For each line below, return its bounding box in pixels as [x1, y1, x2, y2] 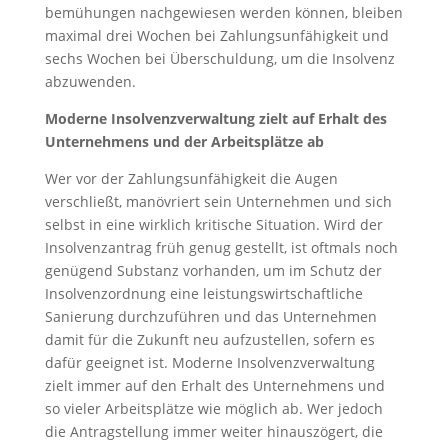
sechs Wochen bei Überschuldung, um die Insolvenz [44, 48, 395, 68]
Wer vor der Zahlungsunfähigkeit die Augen [44, 168, 338, 188]
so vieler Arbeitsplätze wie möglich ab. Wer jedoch [44, 398, 383, 418]
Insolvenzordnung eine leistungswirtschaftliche [44, 283, 363, 303]
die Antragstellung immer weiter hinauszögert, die [44, 421, 383, 441]
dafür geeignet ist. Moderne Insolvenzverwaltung [44, 352, 375, 372]
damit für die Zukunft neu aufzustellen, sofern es [44, 329, 375, 349]
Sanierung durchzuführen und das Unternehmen [44, 306, 377, 326]
